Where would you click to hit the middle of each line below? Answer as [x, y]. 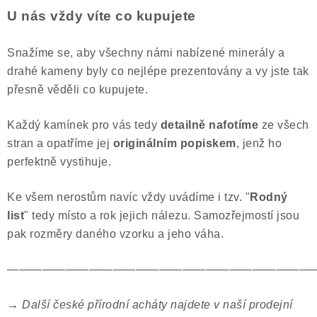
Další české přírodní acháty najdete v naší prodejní [157, 305]
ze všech [285, 125]
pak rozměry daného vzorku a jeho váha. [115, 234]
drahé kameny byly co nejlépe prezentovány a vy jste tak [158, 71]
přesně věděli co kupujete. [77, 90]
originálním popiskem [173, 143]
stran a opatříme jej [58, 143]
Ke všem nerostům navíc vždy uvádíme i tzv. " [128, 197]
